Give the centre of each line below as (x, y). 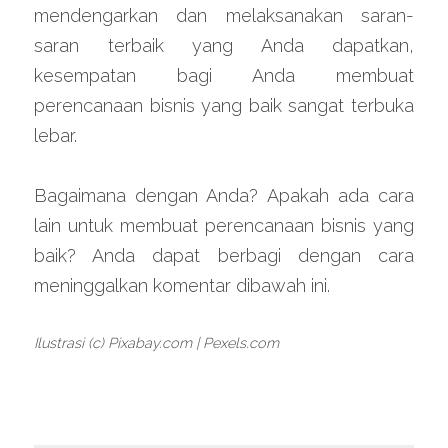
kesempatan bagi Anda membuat (224, 75)
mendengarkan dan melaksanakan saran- (224, 15)
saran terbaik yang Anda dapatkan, (224, 45)
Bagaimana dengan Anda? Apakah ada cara (224, 195)
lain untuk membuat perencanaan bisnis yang (224, 225)
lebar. (55, 135)
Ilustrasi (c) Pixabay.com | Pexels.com (156, 342)
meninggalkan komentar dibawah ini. (182, 285)
